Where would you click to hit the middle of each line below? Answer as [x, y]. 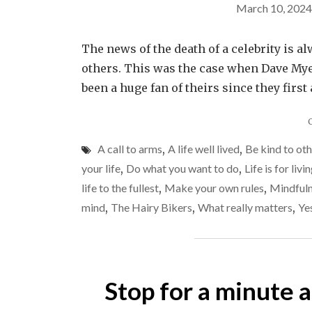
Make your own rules [214, 188]
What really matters [245, 207]
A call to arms [130, 149]
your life [101, 168]
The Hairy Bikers [151, 207]
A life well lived [204, 149]
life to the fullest [120, 188]
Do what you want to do [182, 168]
